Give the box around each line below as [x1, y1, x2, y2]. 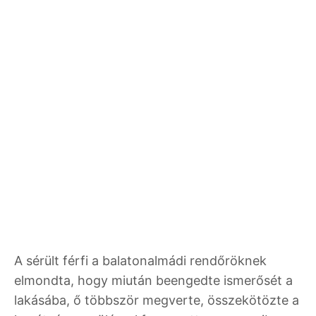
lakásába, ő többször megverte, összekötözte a [14, 293, 299, 308]
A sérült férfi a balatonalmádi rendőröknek [14, 253, 267, 269]
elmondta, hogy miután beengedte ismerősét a [14, 273, 293, 288]
